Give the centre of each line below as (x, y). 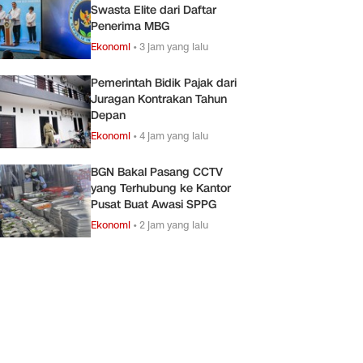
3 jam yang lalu (174, 46)
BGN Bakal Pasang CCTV (157, 172)
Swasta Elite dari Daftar (154, 10)
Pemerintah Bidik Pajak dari (164, 83)
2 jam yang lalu (174, 224)
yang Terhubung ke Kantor (161, 188)
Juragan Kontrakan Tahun (159, 99)
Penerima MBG (130, 26)
